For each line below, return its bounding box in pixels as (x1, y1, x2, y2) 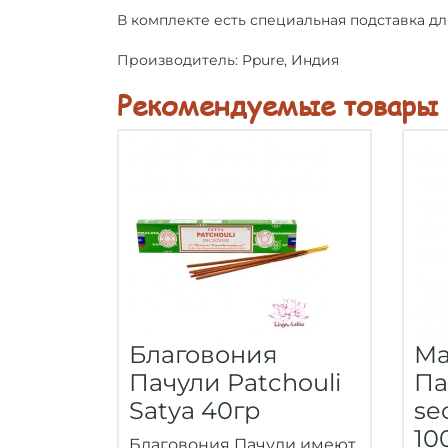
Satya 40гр (129, 396, 260, 425)
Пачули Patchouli (129, 368, 341, 397)
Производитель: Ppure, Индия (117, 51, 339, 69)
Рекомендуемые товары (117, 85, 438, 124)
